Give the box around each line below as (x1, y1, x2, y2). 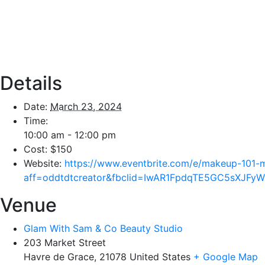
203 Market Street (24, 237, 106, 249)
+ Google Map (193, 251, 258, 263)
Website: (24, 157, 62, 170)
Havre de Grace (24, 251, 94, 263)
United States (130, 251, 190, 263)
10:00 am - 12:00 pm (24, 129, 116, 141)
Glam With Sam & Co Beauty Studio (24, 222, 183, 235)
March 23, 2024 (50, 101, 122, 113)
